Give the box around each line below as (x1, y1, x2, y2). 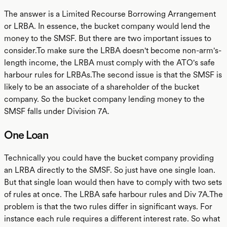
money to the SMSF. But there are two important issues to (4, 33, 211, 43)
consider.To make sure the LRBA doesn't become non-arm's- (4, 46, 221, 55)
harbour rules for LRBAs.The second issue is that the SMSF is (4, 70, 222, 80)
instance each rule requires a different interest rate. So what (4, 214, 220, 223)
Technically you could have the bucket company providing (4, 153, 214, 163)
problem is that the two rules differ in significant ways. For (4, 202, 212, 211)
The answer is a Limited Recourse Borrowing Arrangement (4, 9, 216, 19)
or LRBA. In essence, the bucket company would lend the (4, 21, 210, 31)
